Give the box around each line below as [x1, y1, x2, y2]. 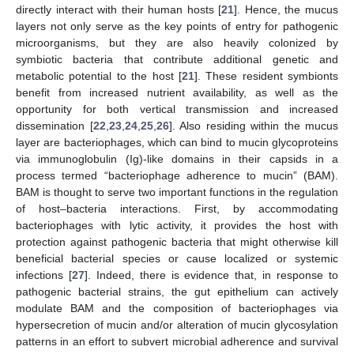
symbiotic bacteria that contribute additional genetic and [16, 53, 338, 66]
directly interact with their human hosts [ [16, 3, 222, 17]
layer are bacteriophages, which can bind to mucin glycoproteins [16, 136, 338, 149]
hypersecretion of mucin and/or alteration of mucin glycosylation [16, 318, 338, 332]
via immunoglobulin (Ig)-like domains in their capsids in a [16, 153, 338, 166]
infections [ [16, 269, 72, 282]
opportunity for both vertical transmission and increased [16, 103, 338, 116]
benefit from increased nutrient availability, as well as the [16, 86, 338, 100]
